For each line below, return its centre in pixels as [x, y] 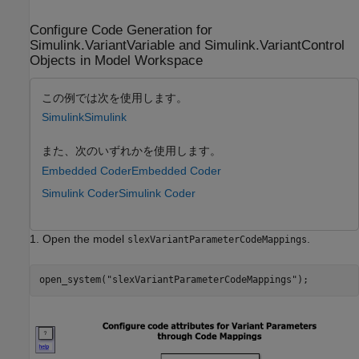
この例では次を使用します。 [115, 97]
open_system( [73, 280]
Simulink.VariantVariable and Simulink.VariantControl [187, 46]
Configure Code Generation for [121, 30]
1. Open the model [79, 238]
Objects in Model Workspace [116, 61]
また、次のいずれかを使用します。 [131, 151]
